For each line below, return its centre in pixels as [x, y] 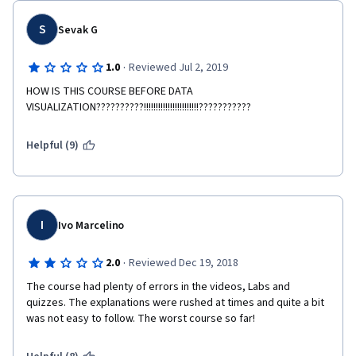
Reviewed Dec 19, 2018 [183, 263]
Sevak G [78, 30]
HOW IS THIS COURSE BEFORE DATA [110, 91]
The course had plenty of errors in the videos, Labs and [158, 287]
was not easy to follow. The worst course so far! [142, 319]
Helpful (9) [53, 145]
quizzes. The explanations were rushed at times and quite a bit [175, 303]
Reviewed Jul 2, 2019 [178, 68]
